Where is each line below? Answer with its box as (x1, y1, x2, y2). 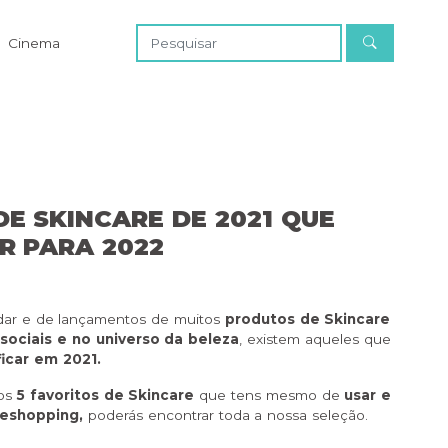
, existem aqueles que (239, 331, 391, 348)
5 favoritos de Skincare (17, 387, 195, 404)
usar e (339, 387, 392, 404)
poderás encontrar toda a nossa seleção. (83, 407, 369, 424)
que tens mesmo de (194, 387, 340, 404)
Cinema (7, 34, 60, 51)
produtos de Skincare (224, 311, 391, 328)
